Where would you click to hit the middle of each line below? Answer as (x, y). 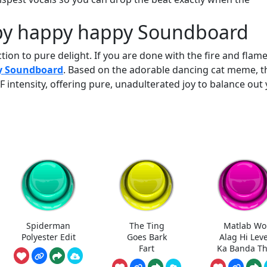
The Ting (147, 225)
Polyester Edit (48, 237)
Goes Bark (147, 237)
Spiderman (49, 225)
